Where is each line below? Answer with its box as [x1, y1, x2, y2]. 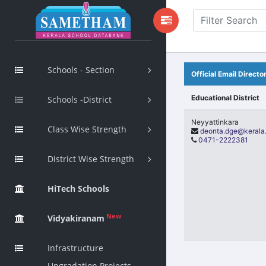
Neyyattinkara [191, 118, 239, 126]
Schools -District [47, 94, 112, 105]
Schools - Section [47, 64, 115, 75]
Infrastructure [47, 242, 103, 254]
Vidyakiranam [47, 213, 104, 224]
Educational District [191, 93, 259, 102]
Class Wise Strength [47, 123, 126, 135]
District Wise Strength [47, 153, 134, 164]
